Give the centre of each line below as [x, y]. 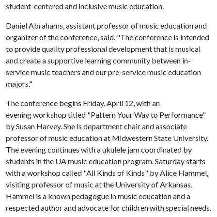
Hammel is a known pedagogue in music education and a [98, 196]
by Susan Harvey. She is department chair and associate [96, 126]
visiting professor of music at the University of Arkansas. [99, 184]
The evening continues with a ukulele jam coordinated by [99, 149]
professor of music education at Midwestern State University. [107, 138]
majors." [19, 84]
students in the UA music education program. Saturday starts [106, 161]
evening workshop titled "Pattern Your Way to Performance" [106, 115]
